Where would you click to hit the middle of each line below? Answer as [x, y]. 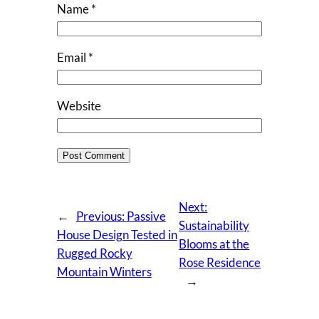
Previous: [101, 216]
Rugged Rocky [94, 253]
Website [79, 106]
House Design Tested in [117, 235]
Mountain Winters [104, 272]
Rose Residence [220, 263]
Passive [146, 216]
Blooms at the [214, 244]
